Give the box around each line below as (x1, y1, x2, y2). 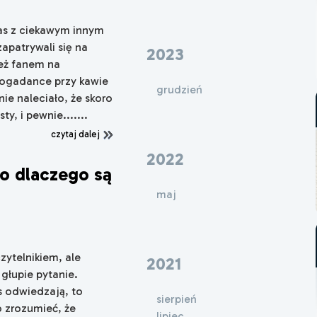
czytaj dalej (50, 128, 102, 139)
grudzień (156, 83, 202, 97)
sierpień (156, 292, 197, 306)
